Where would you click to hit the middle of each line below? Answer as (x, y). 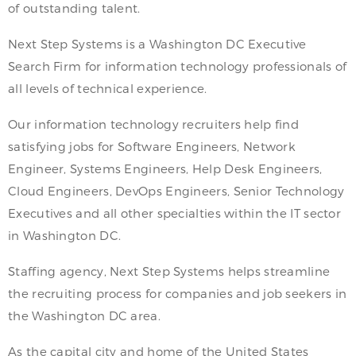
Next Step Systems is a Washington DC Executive (157, 44)
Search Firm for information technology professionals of (178, 66)
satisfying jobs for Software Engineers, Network (152, 147)
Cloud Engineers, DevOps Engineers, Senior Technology (176, 191)
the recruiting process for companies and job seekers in (178, 294)
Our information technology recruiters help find (154, 124)
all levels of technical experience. (108, 89)
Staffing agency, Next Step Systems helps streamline (169, 271)
